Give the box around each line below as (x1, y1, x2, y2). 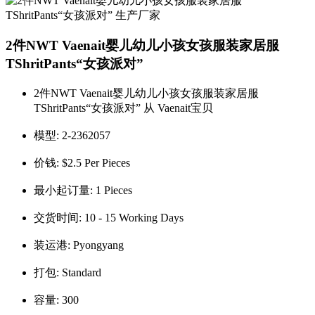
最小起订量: (34, 184, 96, 196)
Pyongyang (73, 238, 124, 251)
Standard (62, 266, 101, 278)
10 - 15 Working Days (84, 211, 184, 224)
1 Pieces (96, 184, 132, 196)
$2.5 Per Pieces (62, 156, 130, 169)
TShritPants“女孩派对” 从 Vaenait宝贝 (34, 101, 213, 114)
